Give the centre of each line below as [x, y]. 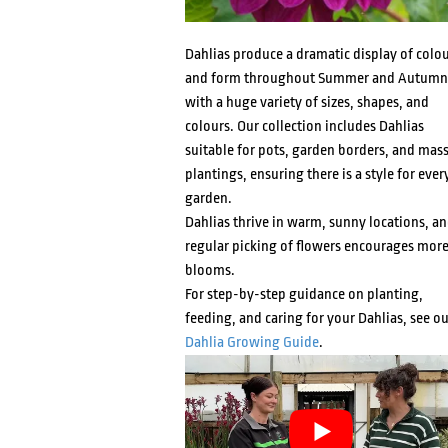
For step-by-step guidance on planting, [303, 294]
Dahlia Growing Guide [251, 342]
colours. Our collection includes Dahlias [304, 126]
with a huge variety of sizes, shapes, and [306, 102]
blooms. [209, 270]
